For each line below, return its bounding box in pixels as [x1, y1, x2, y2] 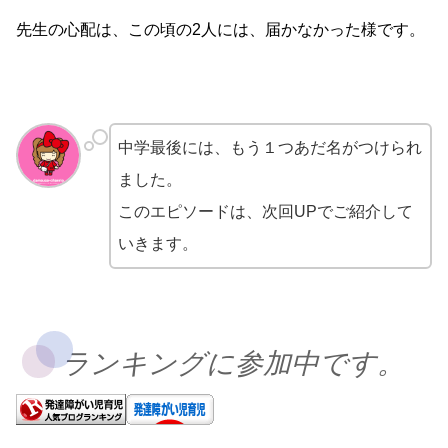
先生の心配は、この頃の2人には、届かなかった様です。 [16, 21, 425, 39]
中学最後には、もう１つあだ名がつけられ [118, 139, 422, 157]
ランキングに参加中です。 [60, 348, 405, 380]
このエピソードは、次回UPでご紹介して [118, 203, 413, 221]
